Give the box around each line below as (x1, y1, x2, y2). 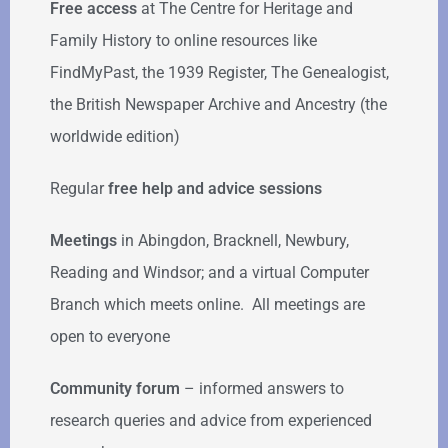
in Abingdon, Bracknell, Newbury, (121, 230, 349, 250)
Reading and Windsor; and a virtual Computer (50, 262, 369, 282)
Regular (50, 178, 108, 198)
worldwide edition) (50, 126, 180, 146)
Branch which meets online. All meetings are (50, 294, 365, 314)
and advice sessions (177, 178, 322, 198)
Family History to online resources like (50, 30, 317, 50)
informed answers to (199, 378, 344, 398)
